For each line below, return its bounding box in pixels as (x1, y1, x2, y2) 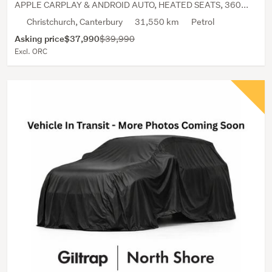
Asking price (15, 33, 64, 45)
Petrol (191, 16, 214, 28)
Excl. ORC (15, 46, 47, 57)
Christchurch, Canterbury (27, 16, 123, 28)
